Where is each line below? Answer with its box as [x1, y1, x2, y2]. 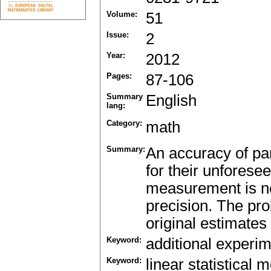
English [146, 92, 197, 109]
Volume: [106, 10, 137, 19]
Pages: [106, 71, 132, 81]
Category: [106, 119, 142, 128]
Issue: [106, 30, 129, 40]
